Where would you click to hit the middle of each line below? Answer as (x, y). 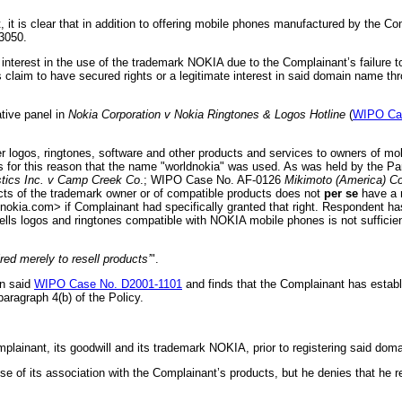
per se (341, 193)
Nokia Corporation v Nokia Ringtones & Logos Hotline (207, 114)
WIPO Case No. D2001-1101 (108, 284)
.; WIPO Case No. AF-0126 (212, 179)
